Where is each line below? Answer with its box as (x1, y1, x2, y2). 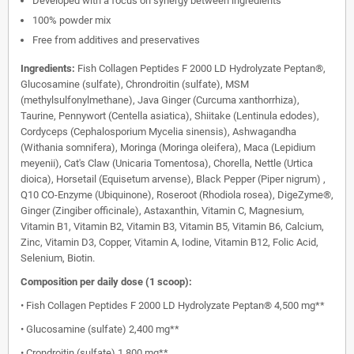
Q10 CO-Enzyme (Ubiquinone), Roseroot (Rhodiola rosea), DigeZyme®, (21, 189, 333, 201)
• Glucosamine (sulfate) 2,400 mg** (21, 323, 179, 335)
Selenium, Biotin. (21, 252, 95, 264)
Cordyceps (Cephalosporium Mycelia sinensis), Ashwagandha (21, 126, 296, 137)
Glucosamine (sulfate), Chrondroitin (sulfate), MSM (21, 78, 249, 90)
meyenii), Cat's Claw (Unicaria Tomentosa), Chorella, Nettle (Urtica (21, 157, 313, 169)
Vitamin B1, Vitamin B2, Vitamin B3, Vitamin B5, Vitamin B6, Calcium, (21, 220, 324, 232)
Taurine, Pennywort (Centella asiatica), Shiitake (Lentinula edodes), (21, 110, 319, 122)
